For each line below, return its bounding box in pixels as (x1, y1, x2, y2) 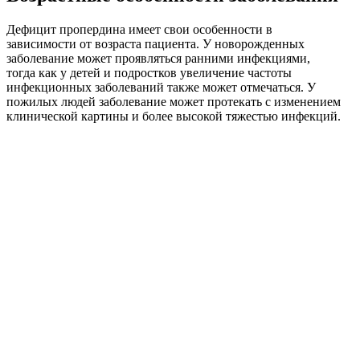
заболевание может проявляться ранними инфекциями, (6, 51, 310, 65)
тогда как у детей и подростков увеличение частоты (6, 65, 292, 80)
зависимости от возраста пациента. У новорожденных (6, 36, 305, 51)
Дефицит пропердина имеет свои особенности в (6, 22, 272, 36)
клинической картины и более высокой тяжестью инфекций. (6, 108, 341, 123)
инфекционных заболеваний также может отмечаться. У (6, 80, 316, 94)
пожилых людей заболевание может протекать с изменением (6, 94, 341, 108)
